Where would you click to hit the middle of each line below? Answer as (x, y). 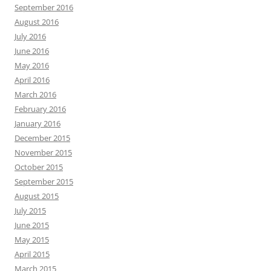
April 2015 (32, 254)
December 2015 (42, 138)
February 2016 (40, 109)
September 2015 (44, 181)
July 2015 (30, 211)
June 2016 (32, 51)
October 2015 (39, 167)
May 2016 (32, 65)
